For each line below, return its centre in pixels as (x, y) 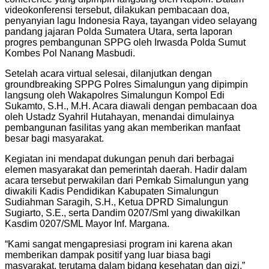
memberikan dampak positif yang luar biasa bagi (108, 255)
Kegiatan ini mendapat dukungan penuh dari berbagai (119, 159)
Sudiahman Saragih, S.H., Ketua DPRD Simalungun (116, 202)
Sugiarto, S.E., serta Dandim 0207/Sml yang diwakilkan (122, 213)
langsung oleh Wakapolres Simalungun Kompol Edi (115, 95)
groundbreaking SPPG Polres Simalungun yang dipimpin (126, 84)
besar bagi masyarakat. (54, 138)
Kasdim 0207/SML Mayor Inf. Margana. (87, 223)
